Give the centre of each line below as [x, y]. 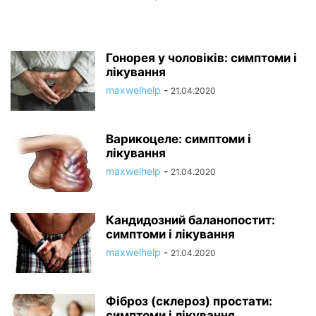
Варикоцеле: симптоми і [178, 139]
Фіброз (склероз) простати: [189, 301]
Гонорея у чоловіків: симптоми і [201, 57]
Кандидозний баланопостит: [190, 220]
